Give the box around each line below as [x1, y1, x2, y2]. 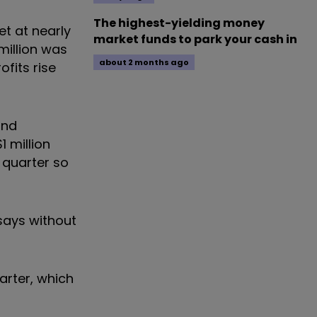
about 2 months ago [99, 57, 189, 68]
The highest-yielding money [93, 15, 265, 31]
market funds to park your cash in [93, 31, 297, 47]
